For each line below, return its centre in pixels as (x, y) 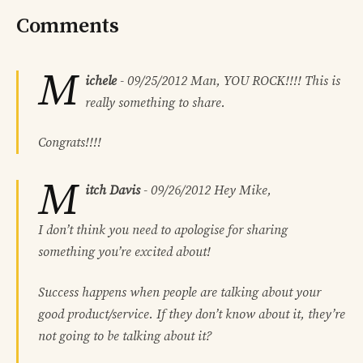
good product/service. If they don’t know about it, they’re (192, 314)
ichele (101, 81)
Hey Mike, (241, 190)
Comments (68, 26)
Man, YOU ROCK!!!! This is (264, 81)
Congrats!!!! (70, 142)
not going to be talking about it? (125, 336)
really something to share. (155, 102)
